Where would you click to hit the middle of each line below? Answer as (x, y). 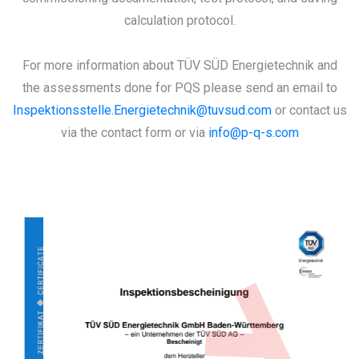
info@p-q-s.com (253, 132)
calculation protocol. (179, 20)
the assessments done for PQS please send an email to (179, 87)
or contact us (309, 110)
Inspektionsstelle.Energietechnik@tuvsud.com (142, 110)
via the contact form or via (134, 132)
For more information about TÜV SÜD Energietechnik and (179, 65)
